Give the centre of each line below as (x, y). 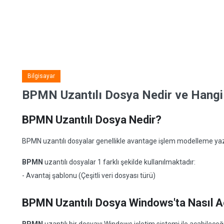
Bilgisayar (41, 76)
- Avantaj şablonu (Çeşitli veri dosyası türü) (89, 175)
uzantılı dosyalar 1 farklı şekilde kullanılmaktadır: (119, 162)
